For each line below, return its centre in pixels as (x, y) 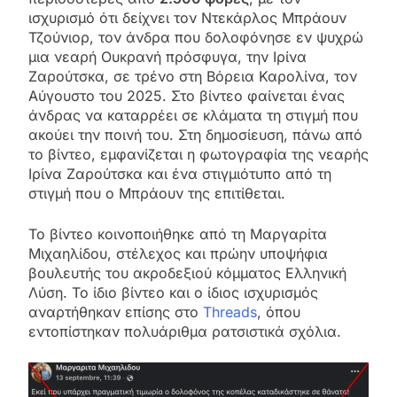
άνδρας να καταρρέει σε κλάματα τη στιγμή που (193, 116)
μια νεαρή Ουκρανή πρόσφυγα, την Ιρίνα (167, 57)
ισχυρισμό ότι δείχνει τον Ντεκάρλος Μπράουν (187, 18)
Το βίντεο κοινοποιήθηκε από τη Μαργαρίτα (178, 234)
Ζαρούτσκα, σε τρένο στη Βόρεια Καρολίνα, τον (193, 77)
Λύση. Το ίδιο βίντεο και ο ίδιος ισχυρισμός (173, 293)
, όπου (279, 312)
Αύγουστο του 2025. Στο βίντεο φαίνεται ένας (187, 96)
